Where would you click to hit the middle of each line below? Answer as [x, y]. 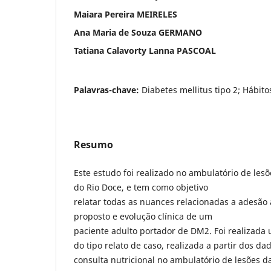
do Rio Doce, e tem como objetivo [141, 187]
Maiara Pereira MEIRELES [126, 14]
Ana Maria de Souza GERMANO [138, 32]
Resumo [93, 144]
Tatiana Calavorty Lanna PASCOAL [145, 50]
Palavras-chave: [108, 90]
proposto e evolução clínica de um [143, 216]
